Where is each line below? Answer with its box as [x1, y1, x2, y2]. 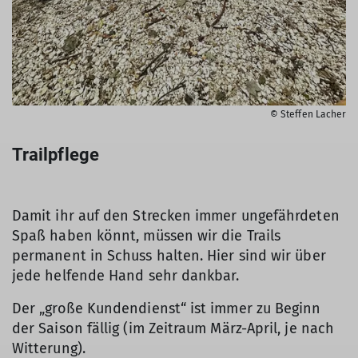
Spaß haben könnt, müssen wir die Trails [12, 226, 281, 245]
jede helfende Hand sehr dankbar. [12, 266, 240, 284]
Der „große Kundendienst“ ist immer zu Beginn [12, 299, 321, 317]
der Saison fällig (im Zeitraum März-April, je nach [12, 319, 334, 337]
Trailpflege [12, 144, 99, 165]
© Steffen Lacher [270, 108, 346, 120]
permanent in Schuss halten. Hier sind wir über [12, 246, 326, 265]
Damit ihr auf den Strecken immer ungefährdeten [12, 206, 340, 225]
